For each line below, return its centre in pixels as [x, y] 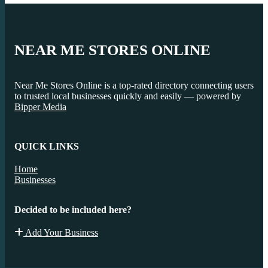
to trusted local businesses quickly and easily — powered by [128, 96]
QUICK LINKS [47, 147]
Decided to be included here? [73, 210]
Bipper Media [40, 107]
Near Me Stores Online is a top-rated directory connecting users [134, 86]
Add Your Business [61, 233]
